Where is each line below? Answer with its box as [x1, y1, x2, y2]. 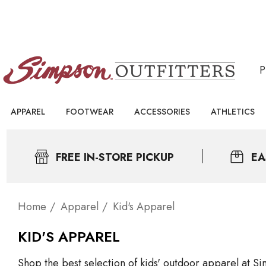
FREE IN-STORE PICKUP [56, 150, 175, 165]
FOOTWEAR [66, 106, 113, 118]
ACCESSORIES [134, 106, 190, 118]
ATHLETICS [211, 106, 255, 118]
